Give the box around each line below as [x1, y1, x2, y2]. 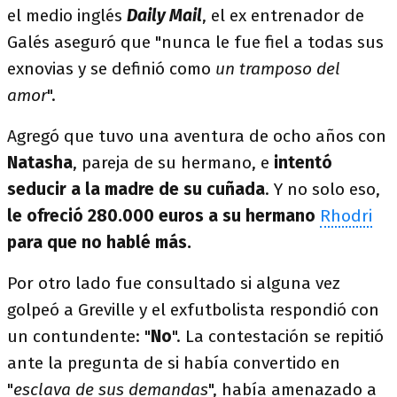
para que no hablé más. [7, 232, 191, 253]
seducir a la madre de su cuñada [7, 179, 265, 199]
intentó [269, 152, 332, 173]
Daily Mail [127, 5, 202, 26]
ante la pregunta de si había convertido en [7, 353, 340, 373]
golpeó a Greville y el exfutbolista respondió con [7, 300, 379, 320]
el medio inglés [7, 5, 127, 26]
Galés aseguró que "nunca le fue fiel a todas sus [7, 32, 384, 52]
